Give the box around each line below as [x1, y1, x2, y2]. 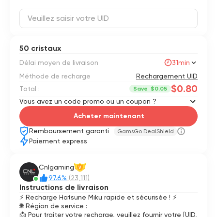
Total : [19, 85, 40, 93]
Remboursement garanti [29, 127, 111, 135]
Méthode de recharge [19, 72, 91, 80]
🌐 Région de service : [19, 202, 87, 210]
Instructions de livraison [19, 183, 108, 192]
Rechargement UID [136, 72, 198, 80]
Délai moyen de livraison [19, 59, 98, 66]
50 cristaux [19, 44, 61, 53]
